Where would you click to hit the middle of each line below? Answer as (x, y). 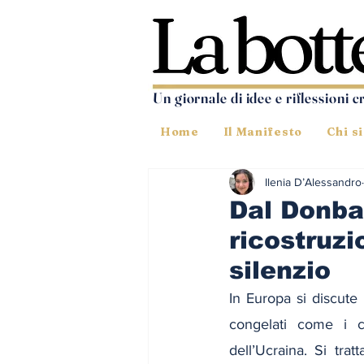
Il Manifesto (262, 132)
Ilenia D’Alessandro (313, 182)
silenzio (280, 270)
